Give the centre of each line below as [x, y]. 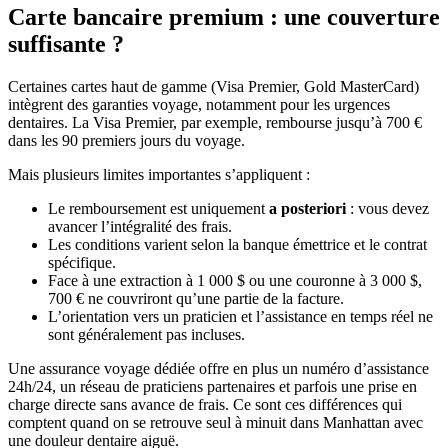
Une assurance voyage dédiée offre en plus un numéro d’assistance [218, 368]
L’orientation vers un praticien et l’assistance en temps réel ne [240, 316]
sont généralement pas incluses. [146, 334]
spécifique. [82, 262]
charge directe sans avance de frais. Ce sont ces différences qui [205, 404]
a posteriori [307, 208]
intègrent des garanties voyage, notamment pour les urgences [199, 104]
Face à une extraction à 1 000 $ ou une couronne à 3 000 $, [235, 280]
